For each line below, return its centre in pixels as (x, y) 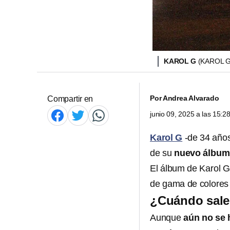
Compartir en (70, 99)
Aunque (167, 218)
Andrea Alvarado (191, 98)
